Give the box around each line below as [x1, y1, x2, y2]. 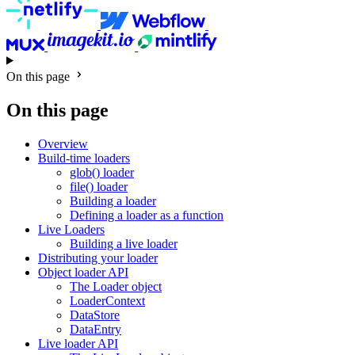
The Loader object [70, 279, 162, 293]
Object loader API [38, 265, 128, 279]
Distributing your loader [38, 250, 158, 265]
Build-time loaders [38, 151, 130, 165]
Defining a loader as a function [70, 208, 223, 222]
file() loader [70, 179, 128, 193]
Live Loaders [38, 222, 105, 236]
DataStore [70, 307, 120, 322]
